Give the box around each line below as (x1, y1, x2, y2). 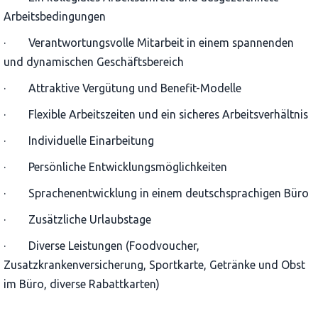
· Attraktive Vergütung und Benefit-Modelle (4, 82, 241, 95)
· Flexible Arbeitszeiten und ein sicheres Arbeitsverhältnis (4, 108, 308, 121)
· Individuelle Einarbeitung (4, 134, 154, 148)
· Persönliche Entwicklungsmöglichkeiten (4, 160, 227, 174)
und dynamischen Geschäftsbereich (4, 55, 184, 69)
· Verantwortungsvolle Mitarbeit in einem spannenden (4, 36, 294, 50)
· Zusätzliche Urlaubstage (4, 213, 151, 226)
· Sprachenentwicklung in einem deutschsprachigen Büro (4, 187, 309, 200)
